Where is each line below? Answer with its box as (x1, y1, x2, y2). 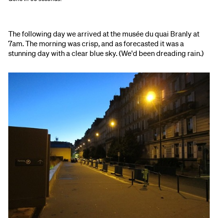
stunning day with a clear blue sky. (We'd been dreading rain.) (8, 48, 204, 58)
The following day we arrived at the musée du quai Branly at (8, 29, 200, 39)
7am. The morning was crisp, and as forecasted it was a (8, 38, 184, 49)
